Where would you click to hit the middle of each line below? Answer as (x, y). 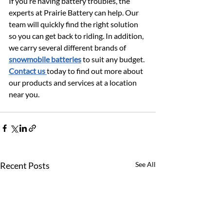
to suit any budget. (114, 59)
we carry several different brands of (68, 47)
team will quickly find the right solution (74, 24)
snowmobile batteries (45, 59)
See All (145, 164)
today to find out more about (96, 71)
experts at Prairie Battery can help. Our (74, 12)
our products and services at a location (73, 82)
